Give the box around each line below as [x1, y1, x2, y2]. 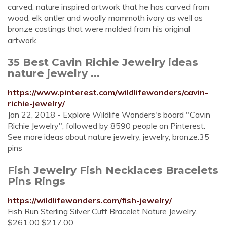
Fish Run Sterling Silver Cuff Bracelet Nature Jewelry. [8, 206, 197, 216]
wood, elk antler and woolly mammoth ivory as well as [8, 13, 203, 23]
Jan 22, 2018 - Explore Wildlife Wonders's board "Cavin [8, 109, 210, 120]
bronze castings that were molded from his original [8, 24, 190, 34]
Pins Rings [8, 175, 65, 187]
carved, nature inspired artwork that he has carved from [8, 2, 209, 12]
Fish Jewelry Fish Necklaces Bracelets [8, 164, 218, 176]
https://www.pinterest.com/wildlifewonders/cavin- [8, 87, 208, 97]
